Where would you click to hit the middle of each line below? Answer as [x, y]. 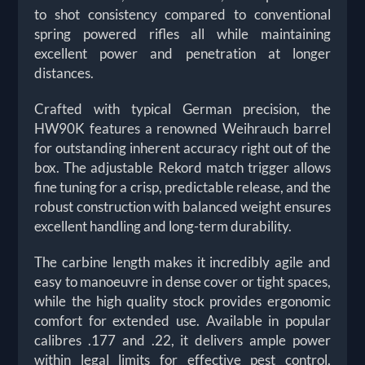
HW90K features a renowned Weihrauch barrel [182, 128]
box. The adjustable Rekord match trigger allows [182, 167]
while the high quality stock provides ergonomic [182, 301]
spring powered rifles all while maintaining [182, 33]
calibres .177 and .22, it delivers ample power [182, 340]
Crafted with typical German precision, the [182, 108]
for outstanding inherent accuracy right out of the [182, 147]
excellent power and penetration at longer [182, 53]
